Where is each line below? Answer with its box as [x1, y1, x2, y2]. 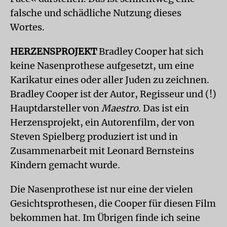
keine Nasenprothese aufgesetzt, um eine [10, 59, 194, 71]
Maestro [101, 102, 138, 114]
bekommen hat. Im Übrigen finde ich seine [10, 211, 200, 223]
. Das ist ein [138, 102, 189, 114]
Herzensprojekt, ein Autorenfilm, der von [10, 116, 195, 128]
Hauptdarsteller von [10, 102, 101, 114]
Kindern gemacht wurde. [10, 159, 120, 171]
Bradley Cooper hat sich [99, 45, 204, 57]
